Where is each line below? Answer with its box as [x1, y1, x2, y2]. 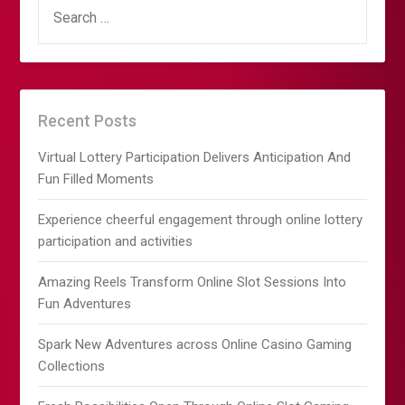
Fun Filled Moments [38, 171, 155, 188]
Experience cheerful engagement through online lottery [38, 212, 363, 229]
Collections [38, 358, 106, 375]
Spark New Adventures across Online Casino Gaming [38, 336, 353, 353]
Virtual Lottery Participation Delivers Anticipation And [38, 149, 352, 166]
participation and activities [38, 233, 193, 250]
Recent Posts [38, 111, 137, 131]
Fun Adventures [38, 296, 132, 313]
